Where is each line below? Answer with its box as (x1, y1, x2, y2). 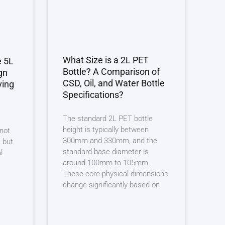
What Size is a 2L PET (62, 54, 149, 65)
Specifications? (62, 89, 124, 100)
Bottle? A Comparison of (62, 66, 160, 77)
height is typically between (62, 125, 149, 134)
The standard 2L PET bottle (62, 114, 153, 123)
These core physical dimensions (62, 169, 168, 178)
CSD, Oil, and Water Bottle (62, 77, 165, 88)
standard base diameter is (62, 147, 149, 156)
